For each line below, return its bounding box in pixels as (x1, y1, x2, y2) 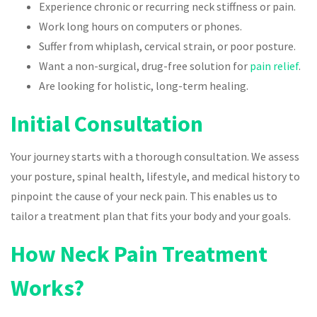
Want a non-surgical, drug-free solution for (39, 58, 250, 73)
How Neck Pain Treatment (11, 239, 267, 268)
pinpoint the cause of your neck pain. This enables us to (11, 188, 277, 203)
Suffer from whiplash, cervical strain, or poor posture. (39, 38, 296, 53)
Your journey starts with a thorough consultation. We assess (11, 149, 299, 163)
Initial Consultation (11, 109, 203, 138)
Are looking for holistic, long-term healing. (39, 78, 248, 93)
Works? (11, 273, 84, 302)
